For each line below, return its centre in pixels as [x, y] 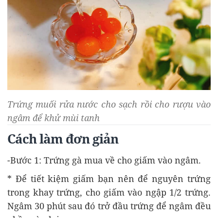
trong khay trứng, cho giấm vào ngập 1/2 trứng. [109, 192]
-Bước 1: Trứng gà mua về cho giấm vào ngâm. [104, 160]
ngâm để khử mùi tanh [54, 118]
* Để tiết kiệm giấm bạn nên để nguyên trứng [109, 178]
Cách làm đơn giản [63, 139]
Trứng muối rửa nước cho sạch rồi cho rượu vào [109, 104]
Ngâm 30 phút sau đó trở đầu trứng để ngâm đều [109, 206]
